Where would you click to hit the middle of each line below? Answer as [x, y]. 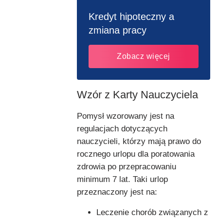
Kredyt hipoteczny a [131, 16]
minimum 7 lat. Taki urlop [122, 179]
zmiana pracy [118, 30]
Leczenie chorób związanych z [152, 212]
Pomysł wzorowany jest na [126, 116]
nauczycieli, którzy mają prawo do [139, 141]
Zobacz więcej [144, 56]
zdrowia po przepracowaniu [127, 166]
